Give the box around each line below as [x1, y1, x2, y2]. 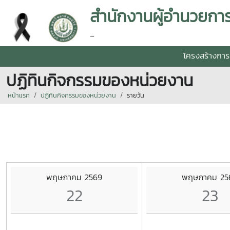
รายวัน [127, 90, 144, 100]
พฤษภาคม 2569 [46, 170, 102, 183]
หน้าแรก [8, 90, 30, 100]
